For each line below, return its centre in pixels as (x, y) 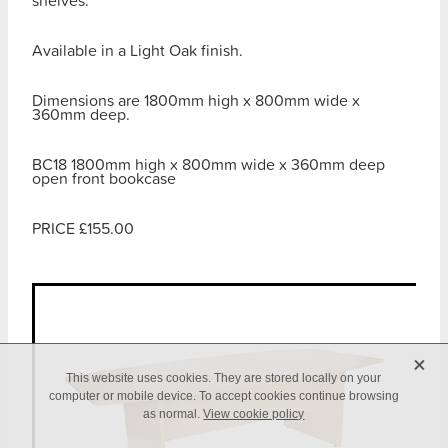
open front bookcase (104, 178)
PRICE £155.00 (83, 228)
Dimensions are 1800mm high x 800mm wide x (196, 100)
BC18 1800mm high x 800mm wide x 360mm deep (208, 164)
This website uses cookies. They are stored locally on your (224, 378)
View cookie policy (254, 414)
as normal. (173, 414)
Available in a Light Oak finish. (137, 50)
